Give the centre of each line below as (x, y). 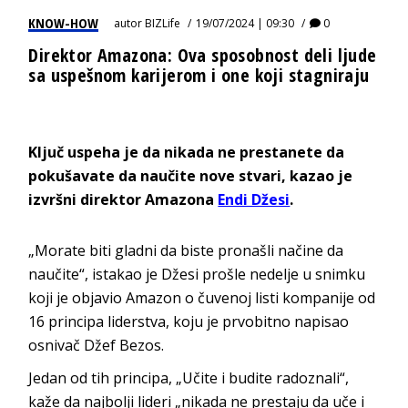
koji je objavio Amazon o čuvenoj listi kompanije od (202, 297)
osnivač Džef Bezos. (97, 345)
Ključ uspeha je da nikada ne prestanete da (187, 152)
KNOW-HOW (64, 22)
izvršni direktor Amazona (123, 199)
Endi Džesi (254, 199)
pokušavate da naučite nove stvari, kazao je (191, 175)
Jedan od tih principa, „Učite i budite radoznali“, (189, 377)
